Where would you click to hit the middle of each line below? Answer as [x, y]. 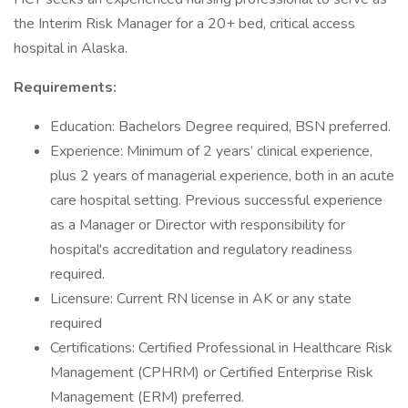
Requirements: [65, 87]
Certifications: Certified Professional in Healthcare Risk [221, 348]
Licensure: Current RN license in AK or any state [201, 299]
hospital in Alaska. [71, 48]
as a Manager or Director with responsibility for [198, 225]
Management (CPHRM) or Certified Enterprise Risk [212, 372]
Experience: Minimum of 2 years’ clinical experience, [211, 151]
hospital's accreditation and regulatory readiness [201, 250]
